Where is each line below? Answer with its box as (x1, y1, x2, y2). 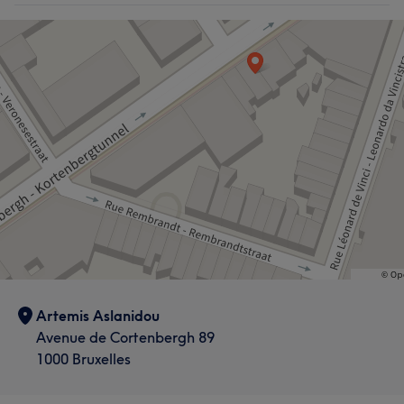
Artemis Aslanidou (36, 307, 160, 325)
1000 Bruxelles (36, 350, 131, 368)
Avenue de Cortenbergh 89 (36, 328, 215, 346)
